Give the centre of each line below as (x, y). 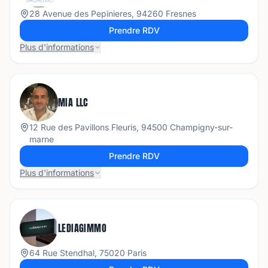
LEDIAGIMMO (82, 228)
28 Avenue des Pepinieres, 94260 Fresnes (113, 13)
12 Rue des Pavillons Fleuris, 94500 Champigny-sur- (131, 127)
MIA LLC (73, 102)
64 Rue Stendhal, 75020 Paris (88, 253)
